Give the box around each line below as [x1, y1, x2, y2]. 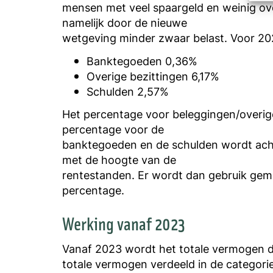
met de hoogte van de [62, 152, 176, 168]
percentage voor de [62, 121, 164, 138]
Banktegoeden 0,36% [87, 52, 197, 69]
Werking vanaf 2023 [62, 212, 185, 235]
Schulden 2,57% [87, 83, 169, 99]
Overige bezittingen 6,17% [87, 68, 219, 84]
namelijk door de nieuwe [62, 15, 187, 31]
